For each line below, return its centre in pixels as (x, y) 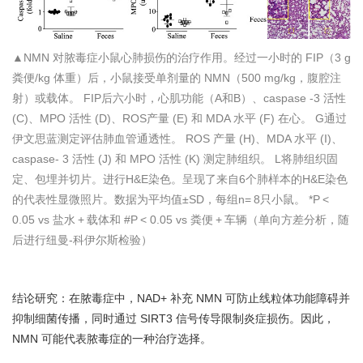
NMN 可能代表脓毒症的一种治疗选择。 (112, 339)
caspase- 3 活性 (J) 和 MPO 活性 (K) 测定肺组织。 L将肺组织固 (175, 158)
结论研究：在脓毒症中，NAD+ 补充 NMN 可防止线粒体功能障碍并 (181, 299)
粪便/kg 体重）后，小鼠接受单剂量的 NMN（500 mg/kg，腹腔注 (177, 77)
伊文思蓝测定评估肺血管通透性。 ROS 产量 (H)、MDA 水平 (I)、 (177, 138)
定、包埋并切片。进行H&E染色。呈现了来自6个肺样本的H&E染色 (180, 179)
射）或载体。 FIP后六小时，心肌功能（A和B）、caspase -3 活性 (179, 98)
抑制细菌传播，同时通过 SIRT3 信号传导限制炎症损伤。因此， (173, 319)
